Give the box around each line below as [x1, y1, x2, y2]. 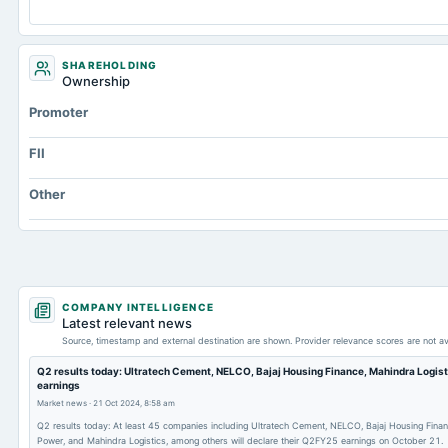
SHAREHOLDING [62, 59, 158, 71]
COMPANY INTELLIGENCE [62, 301, 214, 313]
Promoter [29, 104, 88, 120]
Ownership [62, 73, 130, 89]
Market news [37, 398, 87, 408]
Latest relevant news [62, 315, 192, 331]
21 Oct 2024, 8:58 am [93, 398, 175, 408]
